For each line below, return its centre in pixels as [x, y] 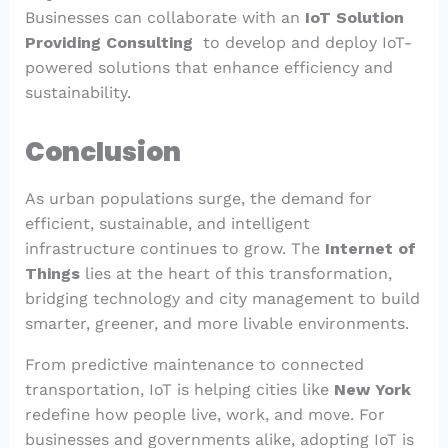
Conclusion [102, 152]
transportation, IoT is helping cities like [179, 390]
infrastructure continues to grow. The [174, 249]
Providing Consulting [111, 43]
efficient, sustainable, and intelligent [167, 224]
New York [372, 390]
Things [52, 274]
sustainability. [77, 93]
